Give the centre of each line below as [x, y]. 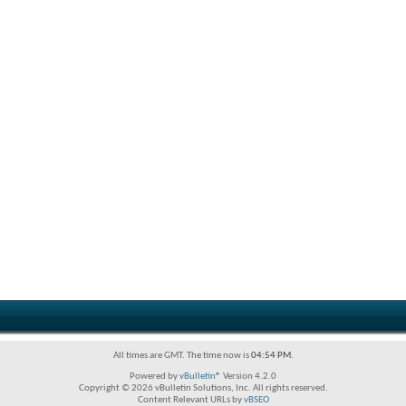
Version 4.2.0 [249, 377]
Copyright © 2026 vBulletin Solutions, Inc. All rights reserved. [203, 388]
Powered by [155, 377]
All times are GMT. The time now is [182, 356]
